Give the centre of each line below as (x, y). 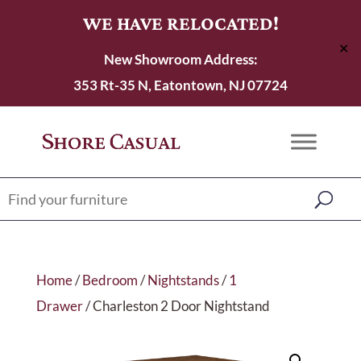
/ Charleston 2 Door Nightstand (176, 306)
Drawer (59, 306)
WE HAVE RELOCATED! (180, 23)
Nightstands (183, 280)
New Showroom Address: (180, 59)
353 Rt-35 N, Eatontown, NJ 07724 (180, 85)
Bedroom (110, 280)
